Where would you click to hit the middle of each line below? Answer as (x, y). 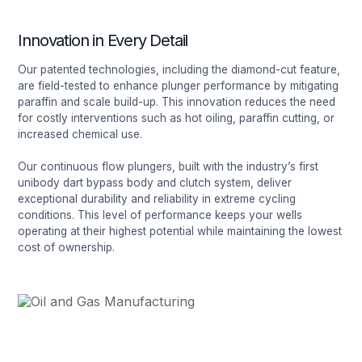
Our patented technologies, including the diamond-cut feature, (179, 69)
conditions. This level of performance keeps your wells (160, 215)
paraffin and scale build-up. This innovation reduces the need (177, 101)
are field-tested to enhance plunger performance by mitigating (179, 85)
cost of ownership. (67, 247)
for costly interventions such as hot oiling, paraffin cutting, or (177, 118)
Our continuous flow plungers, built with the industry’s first (168, 166)
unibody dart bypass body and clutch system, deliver (155, 182)
